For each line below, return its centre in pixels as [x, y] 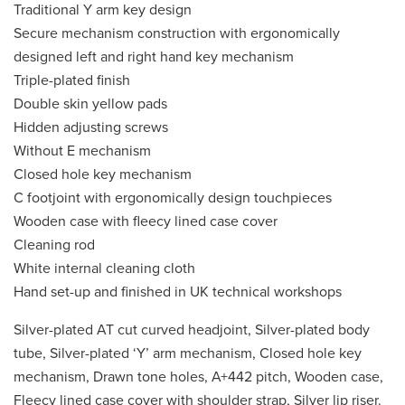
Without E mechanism [82, 151]
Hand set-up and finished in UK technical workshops [178, 292]
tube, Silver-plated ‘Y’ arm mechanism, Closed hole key [188, 353]
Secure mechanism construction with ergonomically [177, 33]
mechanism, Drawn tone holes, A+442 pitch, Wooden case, [198, 377]
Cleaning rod [54, 245]
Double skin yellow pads [90, 104]
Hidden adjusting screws [91, 127]
